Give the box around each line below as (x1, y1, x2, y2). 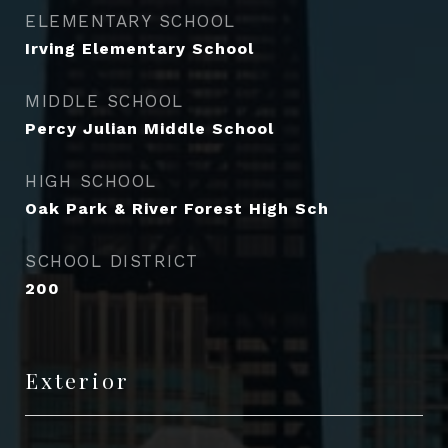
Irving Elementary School (25, 39, 254, 58)
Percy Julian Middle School (25, 119, 274, 138)
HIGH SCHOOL (25, 171, 157, 191)
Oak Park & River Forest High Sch (25, 199, 329, 218)
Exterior (25, 366, 130, 394)
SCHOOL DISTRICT (25, 251, 199, 271)
